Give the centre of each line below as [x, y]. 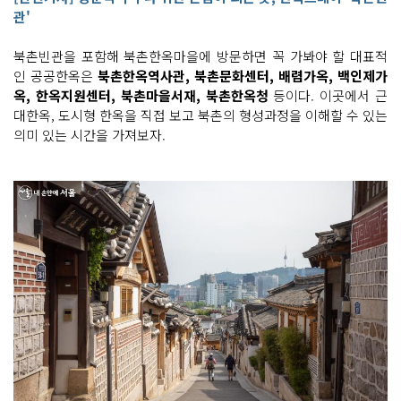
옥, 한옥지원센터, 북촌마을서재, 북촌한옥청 [141, 95]
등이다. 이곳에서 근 [328, 95]
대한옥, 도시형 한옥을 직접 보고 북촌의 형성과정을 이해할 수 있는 [200, 115]
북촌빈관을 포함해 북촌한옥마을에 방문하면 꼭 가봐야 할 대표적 [200, 56]
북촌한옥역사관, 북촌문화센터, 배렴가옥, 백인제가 [243, 76]
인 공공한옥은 [55, 76]
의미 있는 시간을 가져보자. [90, 135]
